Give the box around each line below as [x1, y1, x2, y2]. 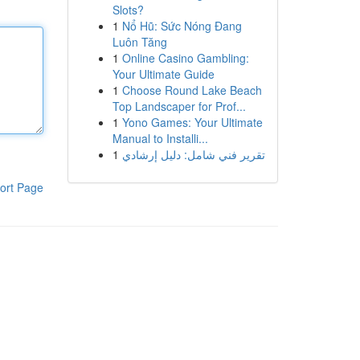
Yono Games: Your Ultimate [121, 114, 263, 130]
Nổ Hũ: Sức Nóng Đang [121, 18, 242, 34]
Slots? [112, 2, 144, 18]
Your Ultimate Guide [112, 66, 215, 82]
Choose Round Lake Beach [121, 82, 262, 98]
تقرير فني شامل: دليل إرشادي [121, 146, 265, 162]
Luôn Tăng [112, 34, 167, 50]
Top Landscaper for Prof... [112, 98, 246, 114]
